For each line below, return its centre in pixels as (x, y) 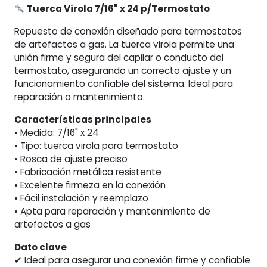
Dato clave (41, 247)
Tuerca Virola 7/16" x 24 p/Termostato (119, 8)
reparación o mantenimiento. (80, 97)
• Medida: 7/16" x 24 (57, 132)
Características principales (83, 119)
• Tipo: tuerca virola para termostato (96, 145)
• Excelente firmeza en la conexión (90, 185)
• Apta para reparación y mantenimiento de (112, 211)
